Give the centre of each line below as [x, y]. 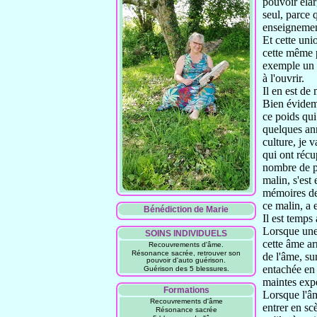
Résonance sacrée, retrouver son [186, 253]
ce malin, [284, 206]
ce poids [282, 116]
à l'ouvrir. [283, 78]
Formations [186, 290]
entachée [283, 269]
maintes [281, 282]
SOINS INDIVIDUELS [186, 234]
